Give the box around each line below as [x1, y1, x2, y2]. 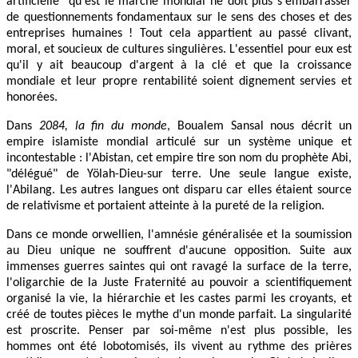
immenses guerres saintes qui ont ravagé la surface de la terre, [6, 260, 352, 273]
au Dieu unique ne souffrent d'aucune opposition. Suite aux [6, 244, 352, 257]
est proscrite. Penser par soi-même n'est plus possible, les [6, 324, 352, 337]
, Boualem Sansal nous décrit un [167, 119, 352, 133]
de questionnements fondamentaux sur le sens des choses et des [6, 10, 352, 24]
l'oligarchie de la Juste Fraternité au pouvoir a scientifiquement [6, 276, 352, 289]
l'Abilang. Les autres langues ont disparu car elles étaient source [6, 183, 352, 197]
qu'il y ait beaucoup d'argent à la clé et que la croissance [6, 58, 352, 72]
